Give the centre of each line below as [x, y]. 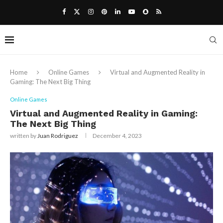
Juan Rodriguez [58, 136]
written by [24, 136]
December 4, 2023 [117, 136]
